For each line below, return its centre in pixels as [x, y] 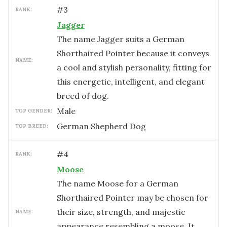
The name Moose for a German [118, 183]
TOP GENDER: [34, 111]
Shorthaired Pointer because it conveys [133, 53]
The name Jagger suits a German [121, 39]
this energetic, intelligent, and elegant [131, 82]
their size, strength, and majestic [121, 212]
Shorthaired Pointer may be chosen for [133, 198]
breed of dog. [83, 96]
